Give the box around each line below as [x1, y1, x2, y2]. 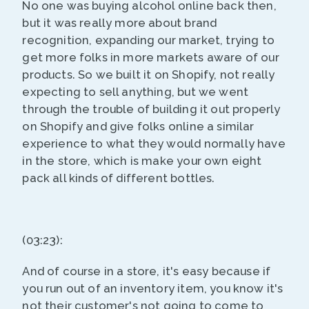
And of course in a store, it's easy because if [22, 264, 271, 279]
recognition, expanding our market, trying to [22, 33, 275, 48]
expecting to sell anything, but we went [22, 85, 249, 99]
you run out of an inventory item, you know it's [22, 281, 283, 296]
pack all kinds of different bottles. [22, 171, 215, 186]
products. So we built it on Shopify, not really [22, 68, 275, 82]
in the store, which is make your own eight [22, 154, 262, 168]
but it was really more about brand [22, 16, 217, 30]
